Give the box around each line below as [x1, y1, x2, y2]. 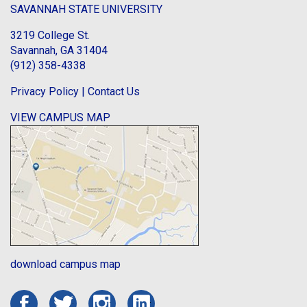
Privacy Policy [10, 85, 79, 99]
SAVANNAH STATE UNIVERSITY [10, 3, 162, 16]
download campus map [10, 258, 121, 271]
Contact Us [88, 85, 140, 99]
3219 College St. [10, 29, 90, 42]
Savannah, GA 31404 [10, 44, 108, 58]
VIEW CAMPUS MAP [10, 111, 110, 125]
